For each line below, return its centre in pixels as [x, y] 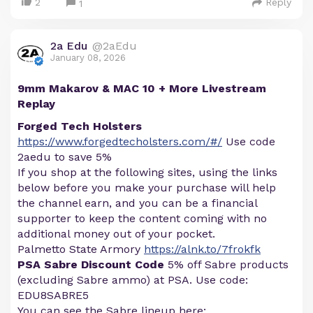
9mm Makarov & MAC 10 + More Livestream [142, 89]
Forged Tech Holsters [80, 126]
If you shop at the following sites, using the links [147, 173]
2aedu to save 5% [65, 157]
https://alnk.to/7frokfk [202, 249]
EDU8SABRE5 [53, 296]
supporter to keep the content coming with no [142, 219]
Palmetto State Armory [81, 249]
